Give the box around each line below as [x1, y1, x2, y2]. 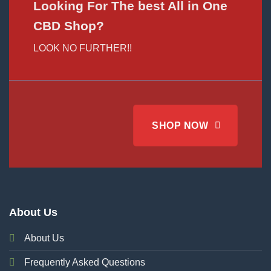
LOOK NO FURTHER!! [33, 42, 132, 53]
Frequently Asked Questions [24, 257, 145, 268]
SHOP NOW [152, 120, 209, 131]
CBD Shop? [33, 18, 104, 33]
